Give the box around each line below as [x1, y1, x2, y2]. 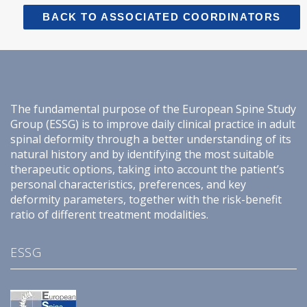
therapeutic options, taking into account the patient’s [10, 162, 284, 177]
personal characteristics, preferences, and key [10, 177, 246, 192]
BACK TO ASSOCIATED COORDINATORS [42, 11, 281, 23]
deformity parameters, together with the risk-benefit [10, 192, 282, 207]
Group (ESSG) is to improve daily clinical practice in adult [10, 116, 295, 132]
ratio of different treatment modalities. [10, 207, 208, 222]
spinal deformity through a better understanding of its [10, 132, 291, 147]
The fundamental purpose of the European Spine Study [10, 101, 296, 116]
